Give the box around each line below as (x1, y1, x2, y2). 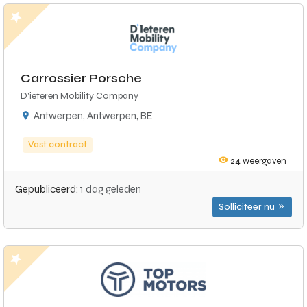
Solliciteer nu (219, 201, 277, 212)
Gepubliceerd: (15, 183, 80, 195)
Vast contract (28, 139, 87, 150)
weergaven (241, 156, 286, 167)
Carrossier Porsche (21, 71, 142, 86)
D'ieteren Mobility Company (21, 90, 138, 101)
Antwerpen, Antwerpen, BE (34, 110, 153, 122)
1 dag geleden (80, 183, 141, 195)
